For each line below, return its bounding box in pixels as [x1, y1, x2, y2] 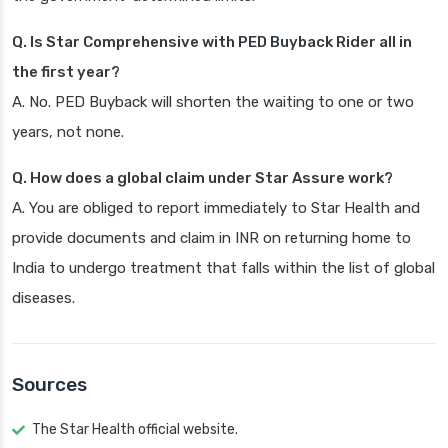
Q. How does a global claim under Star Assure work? [12, 169, 393, 188]
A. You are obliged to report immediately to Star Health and [12, 199, 420, 218]
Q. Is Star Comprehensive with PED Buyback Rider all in [12, 33, 412, 52]
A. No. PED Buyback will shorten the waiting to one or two [12, 93, 414, 112]
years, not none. [12, 123, 124, 142]
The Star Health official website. [32, 421, 238, 439]
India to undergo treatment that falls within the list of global [12, 259, 435, 278]
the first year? [12, 63, 120, 82]
